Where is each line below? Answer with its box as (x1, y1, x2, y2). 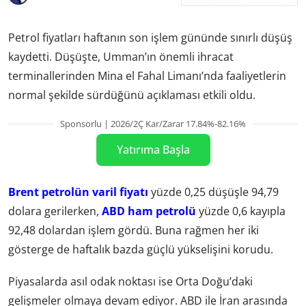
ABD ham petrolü (102, 204, 196, 219)
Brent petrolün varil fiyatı (8, 184, 148, 200)
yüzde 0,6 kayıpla (196, 204, 286, 219)
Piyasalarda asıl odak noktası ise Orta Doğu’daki (8, 274, 253, 290)
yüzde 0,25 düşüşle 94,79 (148, 184, 279, 200)
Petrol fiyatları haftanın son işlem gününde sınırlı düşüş (8, 29, 292, 45)
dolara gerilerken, (8, 204, 102, 219)
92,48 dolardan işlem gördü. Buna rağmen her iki (8, 223, 259, 238)
